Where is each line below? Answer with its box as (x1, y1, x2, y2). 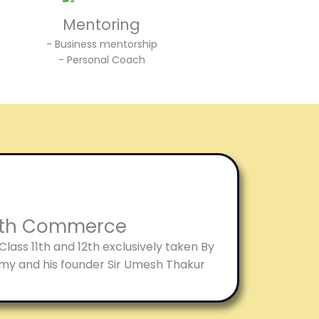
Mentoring (63, 14, 141, 35)
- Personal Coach (58, 53, 145, 67)
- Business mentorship (46, 37, 157, 51)
